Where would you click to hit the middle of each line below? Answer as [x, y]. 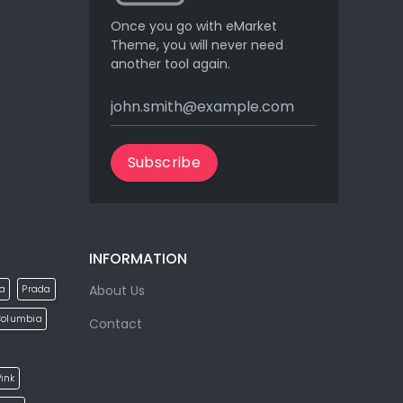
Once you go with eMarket [193, 26]
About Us [116, 290]
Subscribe [164, 162]
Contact [115, 323]
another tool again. [170, 63]
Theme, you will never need [197, 45]
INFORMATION [138, 258]
